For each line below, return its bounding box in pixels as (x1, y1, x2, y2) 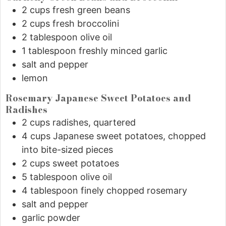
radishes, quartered (52, 117, 136, 128)
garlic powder (22, 212, 80, 223)
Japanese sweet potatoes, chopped (53, 130, 206, 141)
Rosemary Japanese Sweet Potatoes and (6, 91, 191, 105)
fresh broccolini (52, 18, 119, 29)
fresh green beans (52, 5, 130, 16)
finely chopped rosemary (81, 185, 187, 196)
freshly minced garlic (79, 45, 167, 56)
